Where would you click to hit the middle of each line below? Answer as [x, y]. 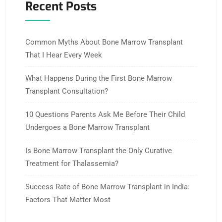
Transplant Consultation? [67, 91]
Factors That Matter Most [68, 199]
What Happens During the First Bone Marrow [99, 78]
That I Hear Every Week [64, 55]
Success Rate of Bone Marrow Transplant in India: [108, 187]
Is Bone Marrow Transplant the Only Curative [99, 150]
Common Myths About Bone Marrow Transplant [104, 42]
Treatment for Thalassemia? [72, 163]
